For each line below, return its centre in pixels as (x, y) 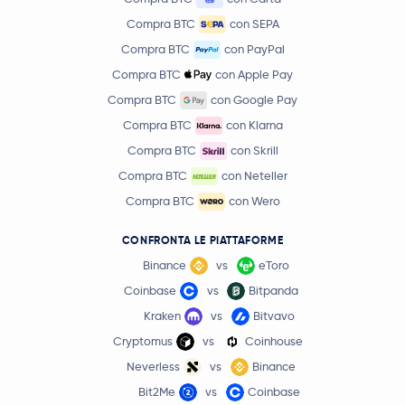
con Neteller (254, 176)
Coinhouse (273, 341)
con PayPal (254, 49)
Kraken (162, 316)
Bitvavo (273, 316)
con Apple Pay (254, 75)
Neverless (153, 367)
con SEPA (254, 24)
